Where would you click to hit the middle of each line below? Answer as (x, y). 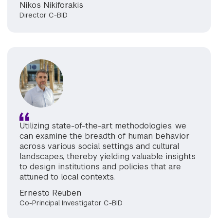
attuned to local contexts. (67, 177)
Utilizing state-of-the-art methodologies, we (103, 126)
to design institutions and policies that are (100, 166)
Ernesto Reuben (50, 193)
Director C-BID (44, 15)
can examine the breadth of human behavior (105, 136)
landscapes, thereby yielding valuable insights (108, 156)
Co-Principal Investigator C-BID (71, 203)
